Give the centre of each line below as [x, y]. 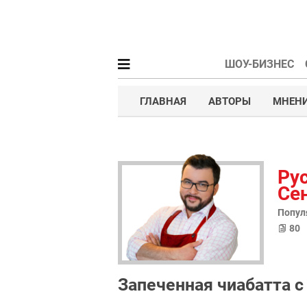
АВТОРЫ [230, 101]
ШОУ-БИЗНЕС [259, 64]
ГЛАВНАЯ [163, 101]
